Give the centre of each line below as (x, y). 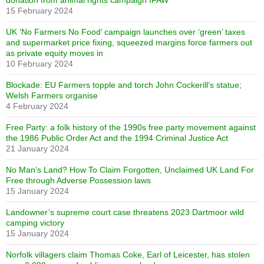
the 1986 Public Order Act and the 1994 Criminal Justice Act (117, 138)
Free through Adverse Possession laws (78, 180)
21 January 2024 (37, 148)
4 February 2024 (37, 106)
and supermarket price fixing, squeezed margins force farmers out (129, 42)
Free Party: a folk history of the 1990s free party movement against (131, 127)
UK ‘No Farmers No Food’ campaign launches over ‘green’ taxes (126, 32)
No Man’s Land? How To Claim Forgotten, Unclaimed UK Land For (130, 169)
